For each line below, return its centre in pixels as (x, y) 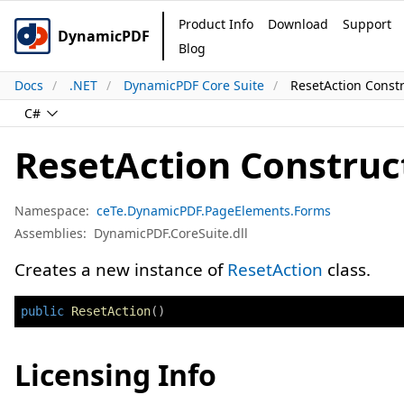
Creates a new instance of (121, 270)
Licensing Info (115, 375)
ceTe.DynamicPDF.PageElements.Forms (214, 211)
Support (367, 24)
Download (298, 24)
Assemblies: (50, 233)
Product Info (216, 24)
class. (347, 270)
